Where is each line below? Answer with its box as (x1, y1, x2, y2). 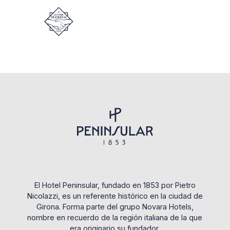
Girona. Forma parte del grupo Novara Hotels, (36, 202, 194, 212)
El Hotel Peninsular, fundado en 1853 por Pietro (34, 181, 196, 190)
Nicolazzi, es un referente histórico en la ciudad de (27, 191, 203, 201)
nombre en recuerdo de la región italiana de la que (27, 213, 203, 222)
